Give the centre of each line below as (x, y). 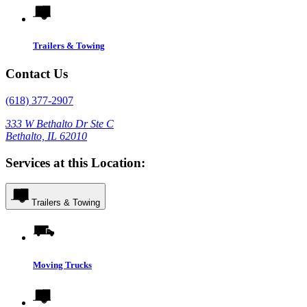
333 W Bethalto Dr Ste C (60, 123)
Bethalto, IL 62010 (46, 136)
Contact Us (37, 74)
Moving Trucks (62, 265)
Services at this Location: (75, 162)
